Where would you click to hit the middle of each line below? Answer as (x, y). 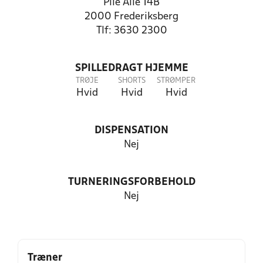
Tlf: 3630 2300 (131, 31)
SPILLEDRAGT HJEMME (131, 68)
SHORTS (131, 81)
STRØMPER (176, 81)
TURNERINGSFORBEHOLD (131, 182)
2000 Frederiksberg (131, 17)
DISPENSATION (131, 131)
